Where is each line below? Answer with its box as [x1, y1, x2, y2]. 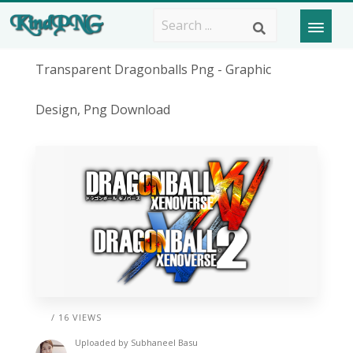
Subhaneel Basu [130, 336, 198, 349]
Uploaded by [74, 336, 131, 349]
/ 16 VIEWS [50, 311, 102, 324]
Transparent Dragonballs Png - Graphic [35, 61, 271, 78]
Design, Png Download [35, 101, 170, 118]
